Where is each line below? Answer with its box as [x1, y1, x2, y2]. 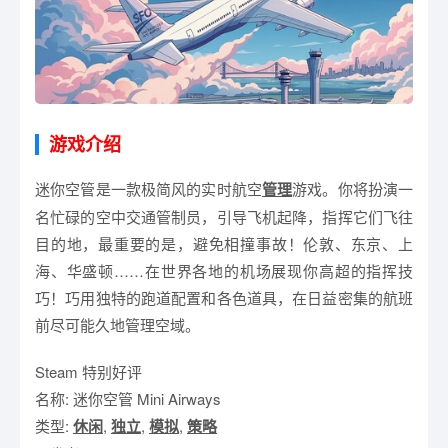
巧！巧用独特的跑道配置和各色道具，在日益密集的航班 [35, 286, 413, 308]
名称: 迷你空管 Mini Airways [35, 387, 221, 409]
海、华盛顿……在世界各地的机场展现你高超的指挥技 [35, 259, 413, 281]
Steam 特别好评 [35, 360, 142, 382]
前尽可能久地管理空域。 [35, 313, 200, 335]
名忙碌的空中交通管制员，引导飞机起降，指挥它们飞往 [35, 205, 413, 227]
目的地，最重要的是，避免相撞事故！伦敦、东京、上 [35, 232, 413, 254]
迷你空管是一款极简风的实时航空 [35, 177, 262, 199]
